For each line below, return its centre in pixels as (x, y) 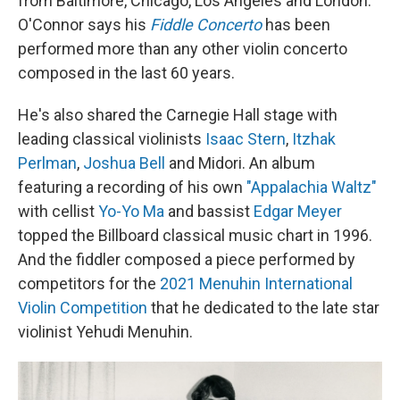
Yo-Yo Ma (131, 212)
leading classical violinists (112, 139)
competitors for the (89, 284)
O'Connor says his (84, 25)
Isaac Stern (246, 139)
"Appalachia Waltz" (312, 187)
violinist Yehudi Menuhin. (105, 332)
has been (296, 25)
